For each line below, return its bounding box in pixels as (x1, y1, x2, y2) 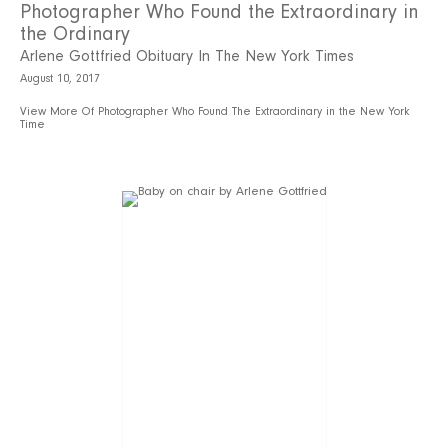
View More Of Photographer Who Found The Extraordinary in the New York (20, 104, 409, 118)
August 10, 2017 (20, 71, 100, 85)
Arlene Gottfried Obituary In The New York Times (20, 46, 354, 65)
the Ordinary (20, 22, 130, 45)
